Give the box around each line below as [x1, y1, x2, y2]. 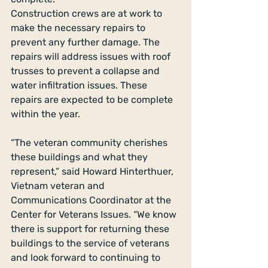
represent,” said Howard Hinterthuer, [11, 165, 176, 177]
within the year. [11, 108, 83, 120]
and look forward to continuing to [11, 251, 163, 263]
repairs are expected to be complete [11, 93, 175, 105]
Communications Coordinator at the [11, 194, 173, 206]
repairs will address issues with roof [11, 50, 173, 62]
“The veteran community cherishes [11, 136, 170, 148]
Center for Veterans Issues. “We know [11, 208, 179, 220]
